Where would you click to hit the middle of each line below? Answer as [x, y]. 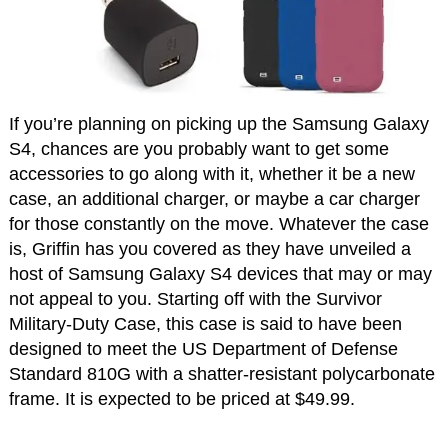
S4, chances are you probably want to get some [198, 148]
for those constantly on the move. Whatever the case [218, 223]
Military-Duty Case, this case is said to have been [205, 323]
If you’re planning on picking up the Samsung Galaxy [218, 123]
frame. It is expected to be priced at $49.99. [181, 398]
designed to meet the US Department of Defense [203, 348]
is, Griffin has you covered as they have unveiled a [209, 248]
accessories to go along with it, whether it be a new [211, 173]
